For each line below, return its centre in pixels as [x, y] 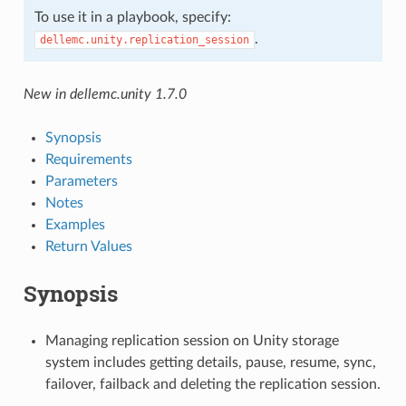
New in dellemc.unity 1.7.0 [105, 94]
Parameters [81, 181]
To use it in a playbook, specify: [132, 17]
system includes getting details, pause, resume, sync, [210, 362]
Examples [75, 224]
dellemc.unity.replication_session [144, 39]
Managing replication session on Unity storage [192, 340]
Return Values [88, 246]
